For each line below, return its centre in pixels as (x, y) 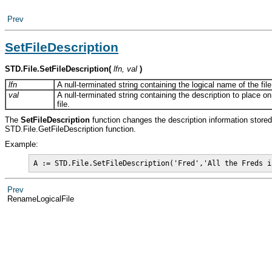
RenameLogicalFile (42, 199)
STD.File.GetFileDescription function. (70, 129)
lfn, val (125, 69)
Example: (22, 144)
